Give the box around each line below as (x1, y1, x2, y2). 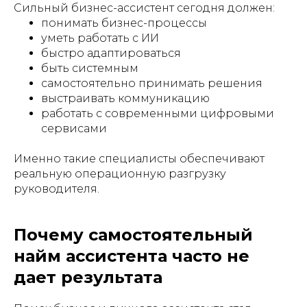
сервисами (41, 121, 107, 135)
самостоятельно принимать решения (41, 76, 262, 90)
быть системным (41, 61, 138, 75)
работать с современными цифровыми (41, 106, 274, 120)
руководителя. (14, 182, 99, 195)
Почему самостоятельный (14, 224, 253, 245)
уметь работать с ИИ (41, 31, 159, 45)
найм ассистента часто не (14, 245, 249, 266)
